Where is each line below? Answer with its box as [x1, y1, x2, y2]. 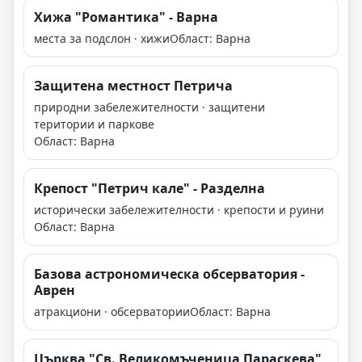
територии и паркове [34, 116, 154, 133]
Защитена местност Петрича [34, 77, 233, 95]
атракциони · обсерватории [34, 304, 190, 320]
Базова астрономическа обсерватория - [34, 265, 305, 284]
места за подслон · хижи [34, 31, 170, 47]
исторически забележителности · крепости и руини [34, 202, 324, 218]
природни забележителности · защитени [34, 99, 265, 116]
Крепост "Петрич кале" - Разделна [34, 179, 265, 198]
